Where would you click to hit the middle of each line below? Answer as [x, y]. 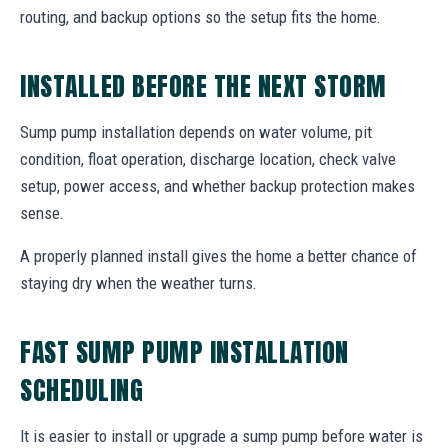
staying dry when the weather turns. [138, 282]
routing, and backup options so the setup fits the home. [200, 16]
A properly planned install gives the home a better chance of [218, 255]
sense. [42, 212]
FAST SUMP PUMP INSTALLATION [184, 351]
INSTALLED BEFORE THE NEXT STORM [203, 85]
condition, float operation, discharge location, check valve [208, 158]
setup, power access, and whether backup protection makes [217, 185]
